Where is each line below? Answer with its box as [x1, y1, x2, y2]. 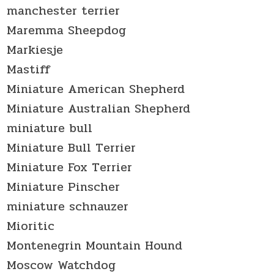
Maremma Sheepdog [7, 20, 127, 40]
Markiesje [7, 40, 64, 59]
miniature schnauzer [7, 196, 129, 216]
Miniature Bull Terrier [7, 138, 136, 157]
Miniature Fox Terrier [7, 157, 133, 177]
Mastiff [7, 59, 51, 79]
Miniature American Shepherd [7, 79, 185, 98]
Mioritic [7, 216, 55, 235]
